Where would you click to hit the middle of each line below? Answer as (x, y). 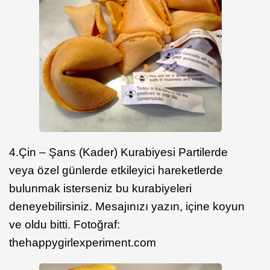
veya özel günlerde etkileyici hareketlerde (116, 171)
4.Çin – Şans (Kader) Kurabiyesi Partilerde (118, 152)
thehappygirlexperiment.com (83, 243)
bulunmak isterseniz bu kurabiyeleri (100, 189)
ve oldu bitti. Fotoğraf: (64, 225)
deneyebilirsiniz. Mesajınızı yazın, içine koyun (127, 207)
